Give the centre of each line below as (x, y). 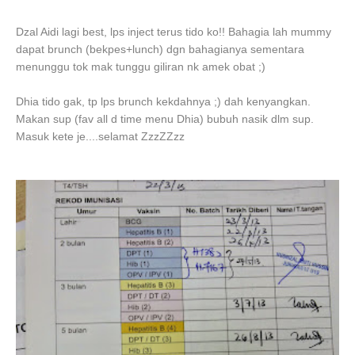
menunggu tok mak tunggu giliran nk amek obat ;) (141, 67)
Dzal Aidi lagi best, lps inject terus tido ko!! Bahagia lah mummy (174, 32)
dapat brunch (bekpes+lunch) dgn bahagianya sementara (160, 49)
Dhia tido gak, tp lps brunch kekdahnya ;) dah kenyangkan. (163, 101)
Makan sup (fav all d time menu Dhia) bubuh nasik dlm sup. (165, 119)
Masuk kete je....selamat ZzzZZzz (100, 136)
